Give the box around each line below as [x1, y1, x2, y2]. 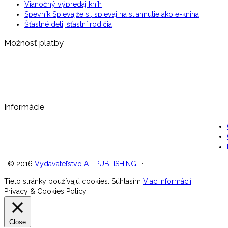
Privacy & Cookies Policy [4, 187, 87, 196]
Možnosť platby [4, 38, 64, 48]
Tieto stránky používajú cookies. [4, 177, 111, 186]
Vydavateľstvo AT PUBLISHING [35, 160, 136, 168]
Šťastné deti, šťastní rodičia [24, 20, 112, 29]
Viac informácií [143, 177, 191, 186]
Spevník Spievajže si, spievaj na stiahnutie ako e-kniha [24, 10, 199, 19]
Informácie [4, 102, 44, 112]
